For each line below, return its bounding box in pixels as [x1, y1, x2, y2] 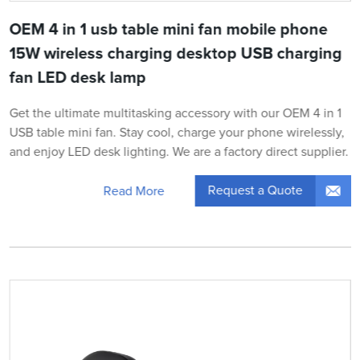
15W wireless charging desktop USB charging [9, 46, 342, 63]
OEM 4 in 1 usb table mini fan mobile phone [9, 22, 328, 39]
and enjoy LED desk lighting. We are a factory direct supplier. [9, 145, 349, 159]
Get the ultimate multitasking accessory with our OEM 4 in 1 [9, 107, 342, 121]
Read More [103, 184, 165, 198]
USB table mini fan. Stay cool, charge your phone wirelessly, [9, 126, 345, 140]
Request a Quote [207, 184, 303, 198]
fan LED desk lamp [9, 70, 146, 87]
